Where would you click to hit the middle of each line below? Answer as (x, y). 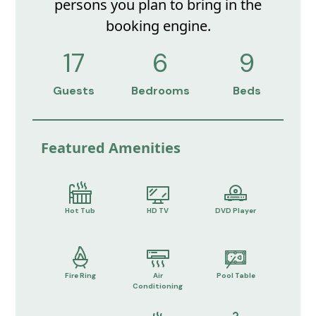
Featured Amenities (111, 147)
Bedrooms (160, 91)
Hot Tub (80, 210)
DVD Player (236, 210)
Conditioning (158, 286)
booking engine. (158, 25)
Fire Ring (80, 276)
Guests (74, 91)
